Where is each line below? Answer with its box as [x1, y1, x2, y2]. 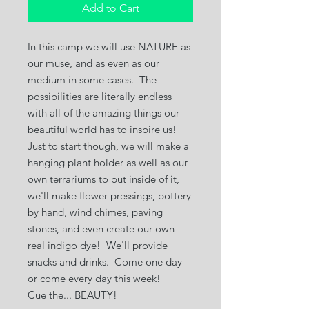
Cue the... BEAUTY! [28, 288, 117, 302]
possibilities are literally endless [28, 90, 172, 103]
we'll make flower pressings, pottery [28, 189, 191, 203]
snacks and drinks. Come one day [28, 255, 182, 269]
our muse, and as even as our [28, 57, 159, 70]
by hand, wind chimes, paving [28, 206, 163, 219]
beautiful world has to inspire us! [28, 123, 179, 137]
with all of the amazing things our [28, 106, 179, 120]
